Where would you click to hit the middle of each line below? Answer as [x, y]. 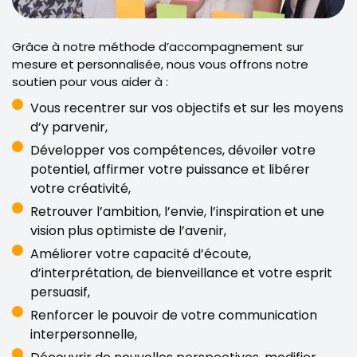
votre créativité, [80, 188]
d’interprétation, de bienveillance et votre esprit [181, 273]
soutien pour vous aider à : [90, 81]
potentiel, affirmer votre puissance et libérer [170, 169]
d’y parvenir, [69, 127]
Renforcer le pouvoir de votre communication [173, 315]
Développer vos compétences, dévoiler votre [173, 150]
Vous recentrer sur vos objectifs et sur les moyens [186, 108]
